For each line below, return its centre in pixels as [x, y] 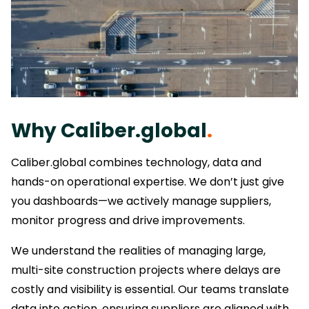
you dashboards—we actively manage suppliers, [141, 201]
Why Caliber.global [109, 130]
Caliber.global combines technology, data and [136, 162]
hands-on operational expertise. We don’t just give [148, 181]
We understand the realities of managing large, [138, 250]
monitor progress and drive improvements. [128, 220]
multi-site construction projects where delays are [146, 270]
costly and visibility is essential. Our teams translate [150, 289]
